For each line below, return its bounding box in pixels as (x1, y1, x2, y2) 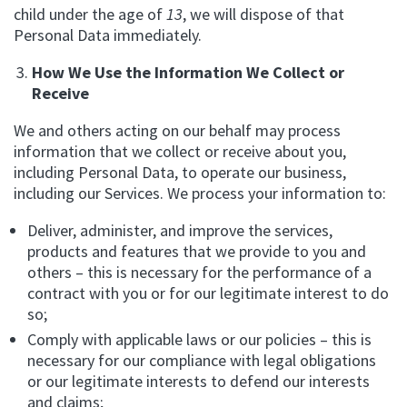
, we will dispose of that (183, 4, 344, 25)
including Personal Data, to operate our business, (14, 162, 346, 183)
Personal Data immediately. (14, 25, 202, 45)
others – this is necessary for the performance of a (27, 262, 372, 283)
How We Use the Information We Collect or (32, 62, 344, 83)
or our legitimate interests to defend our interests (27, 371, 370, 392)
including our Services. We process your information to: (14, 183, 386, 203)
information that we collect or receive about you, (14, 141, 346, 162)
